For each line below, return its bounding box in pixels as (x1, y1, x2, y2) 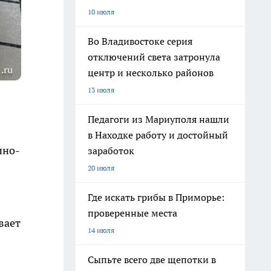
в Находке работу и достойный (88, 129, 228, 141)
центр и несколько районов (88, 67, 214, 79)
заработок (88, 145, 134, 157)
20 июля (88, 163, 114, 172)
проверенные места (88, 207, 177, 219)
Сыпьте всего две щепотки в (88, 253, 216, 266)
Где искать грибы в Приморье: (88, 191, 224, 203)
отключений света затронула (88, 51, 220, 63)
